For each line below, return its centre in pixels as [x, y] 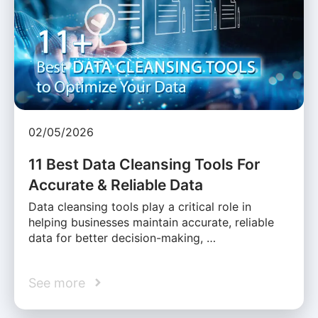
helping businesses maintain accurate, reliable [151, 222]
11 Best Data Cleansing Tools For [144, 164]
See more [57, 283]
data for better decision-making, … [122, 237]
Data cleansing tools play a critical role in [140, 206]
